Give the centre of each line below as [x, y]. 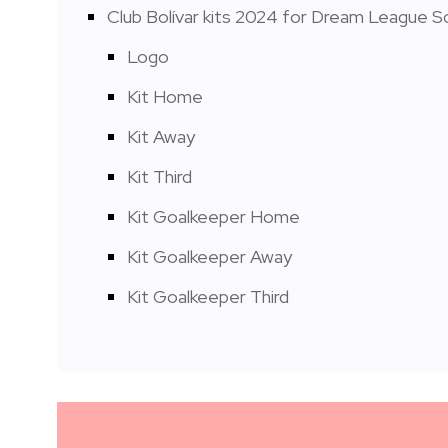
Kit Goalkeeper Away [209, 256]
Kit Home [165, 96]
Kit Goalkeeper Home [213, 216]
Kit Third [159, 176]
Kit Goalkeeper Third [208, 296]
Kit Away [161, 136]
